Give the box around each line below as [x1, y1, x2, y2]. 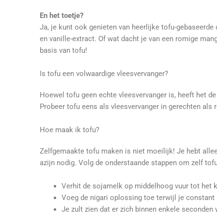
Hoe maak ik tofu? [40, 125, 99, 134]
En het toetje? [40, 11, 83, 20]
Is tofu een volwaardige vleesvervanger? [40, 69, 168, 78]
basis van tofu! [40, 46, 87, 55]
